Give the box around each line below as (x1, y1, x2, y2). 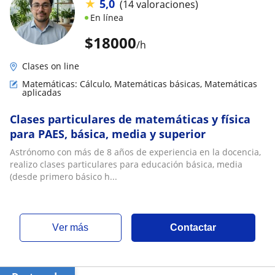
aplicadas (22, 87, 61, 98)
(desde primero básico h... (10, 171, 117, 182)
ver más (59, 222, 89, 233)
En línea (90, 12, 123, 23)
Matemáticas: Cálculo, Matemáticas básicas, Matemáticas (22, 78, 257, 90)
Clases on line (22, 60, 79, 72)
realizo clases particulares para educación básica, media (10, 158, 242, 170)
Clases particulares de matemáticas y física (10, 112, 250, 126)
